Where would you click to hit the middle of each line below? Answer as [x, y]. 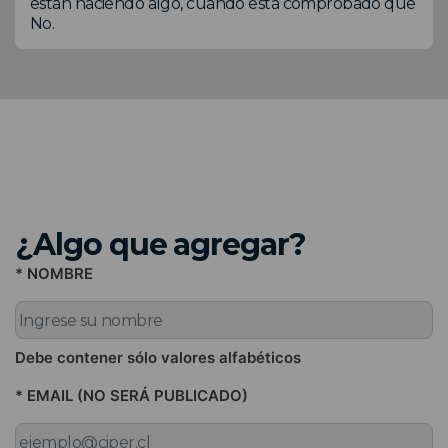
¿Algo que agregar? [161, 245]
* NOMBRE [54, 274]
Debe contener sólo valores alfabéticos [158, 358]
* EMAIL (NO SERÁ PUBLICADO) [131, 396]
